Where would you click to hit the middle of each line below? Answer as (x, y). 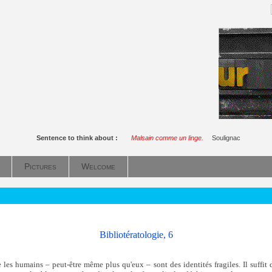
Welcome (98, 166)
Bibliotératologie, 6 (136, 234)
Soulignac (226, 138)
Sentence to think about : (79, 138)
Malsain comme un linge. (167, 138)
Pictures (40, 166)
